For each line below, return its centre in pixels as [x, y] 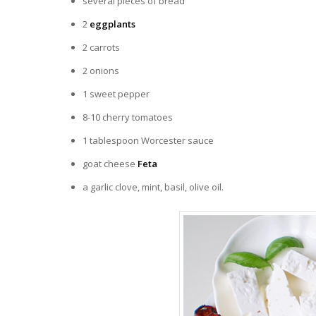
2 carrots [101, 48]
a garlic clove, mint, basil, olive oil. [153, 187]
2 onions [101, 71]
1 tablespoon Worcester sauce [148, 141]
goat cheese [110, 164]
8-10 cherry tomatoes [128, 117]
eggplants [111, 24]
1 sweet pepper [116, 94]
